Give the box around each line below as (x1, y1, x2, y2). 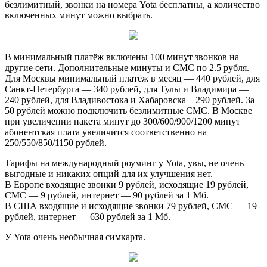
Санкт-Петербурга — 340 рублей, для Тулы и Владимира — (5, 84, 249, 95)
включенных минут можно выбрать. (5, 10, 153, 21)
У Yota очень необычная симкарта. (5, 232, 145, 243)
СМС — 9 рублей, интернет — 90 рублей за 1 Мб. (5, 190, 209, 201)
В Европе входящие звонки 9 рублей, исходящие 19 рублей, (5, 179, 249, 190)
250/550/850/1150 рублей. (5, 138, 107, 148)
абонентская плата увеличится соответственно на (5, 127, 207, 138)
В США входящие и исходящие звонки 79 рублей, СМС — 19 (5, 201, 257, 212)
